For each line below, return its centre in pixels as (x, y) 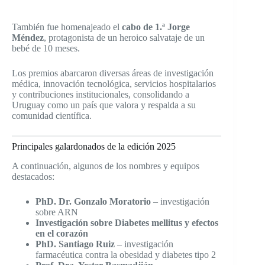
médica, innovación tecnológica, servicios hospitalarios (114, 84)
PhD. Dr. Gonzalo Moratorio (93, 201)
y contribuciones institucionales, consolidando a (101, 95)
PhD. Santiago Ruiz (75, 244)
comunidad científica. (52, 116)
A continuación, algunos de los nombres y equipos (106, 166)
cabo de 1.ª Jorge (156, 27)
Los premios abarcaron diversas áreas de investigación (113, 73)
